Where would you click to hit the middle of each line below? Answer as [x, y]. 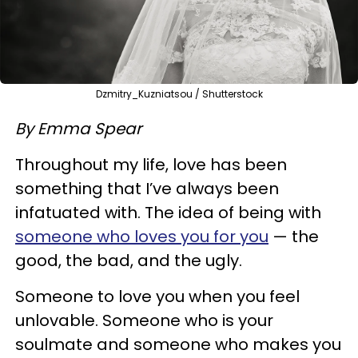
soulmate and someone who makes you [178, 344]
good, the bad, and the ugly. [129, 260]
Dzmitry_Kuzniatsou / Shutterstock [179, 93]
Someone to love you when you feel [157, 296]
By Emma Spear [78, 128]
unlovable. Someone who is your [144, 320]
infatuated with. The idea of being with [168, 212]
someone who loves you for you [142, 236]
